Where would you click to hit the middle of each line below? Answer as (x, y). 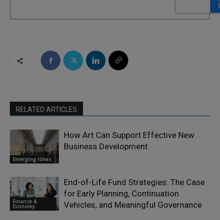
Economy (24, 206)
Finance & (25, 201)
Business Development (106, 147)
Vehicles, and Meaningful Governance (133, 205)
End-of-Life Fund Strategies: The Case (134, 182)
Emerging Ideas (32, 159)
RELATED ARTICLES (46, 110)
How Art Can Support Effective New (129, 135)
